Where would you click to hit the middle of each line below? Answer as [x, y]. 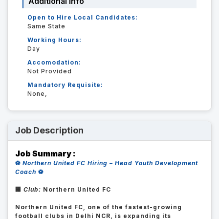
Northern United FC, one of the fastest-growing [99, 207]
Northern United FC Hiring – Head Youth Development [110, 163]
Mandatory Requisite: [65, 85]
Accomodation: [54, 62]
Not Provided [50, 71]
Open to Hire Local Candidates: [83, 17]
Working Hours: [55, 40]
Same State [46, 26]
